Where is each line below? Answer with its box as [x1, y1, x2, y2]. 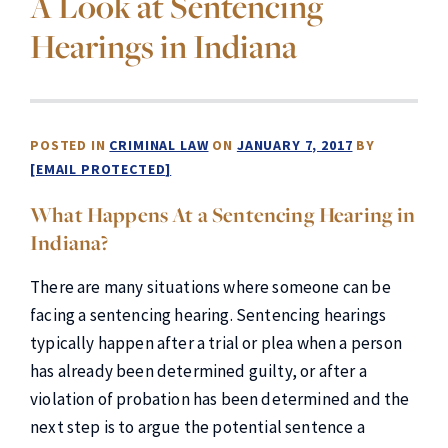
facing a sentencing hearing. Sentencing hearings [30, 304, 387, 326]
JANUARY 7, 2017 [236, 136, 353, 154]
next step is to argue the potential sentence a [30, 416, 365, 438]
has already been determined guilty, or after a [30, 360, 367, 382]
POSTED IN [30, 136, 110, 154]
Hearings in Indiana [30, 24, 297, 68]
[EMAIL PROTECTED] [30, 160, 172, 178]
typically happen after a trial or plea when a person [30, 332, 402, 354]
